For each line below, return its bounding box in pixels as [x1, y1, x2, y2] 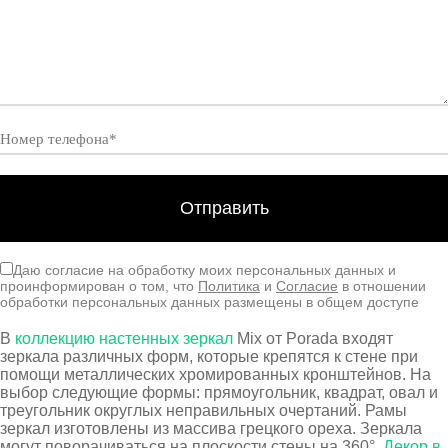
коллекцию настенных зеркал [15, 330, 233, 347]
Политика [198, 278, 260, 294]
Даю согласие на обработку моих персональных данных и [13, 262, 396, 278]
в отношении [338, 278, 426, 294]
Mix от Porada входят [233, 330, 393, 347]
